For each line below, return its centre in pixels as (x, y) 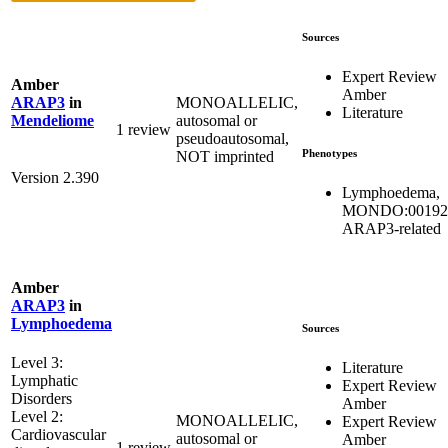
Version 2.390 (55, 178)
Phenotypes (329, 152)
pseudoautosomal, (232, 138)
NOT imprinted (225, 156)
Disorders (41, 399)
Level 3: (37, 363)
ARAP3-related (391, 228)
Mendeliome (52, 120)
